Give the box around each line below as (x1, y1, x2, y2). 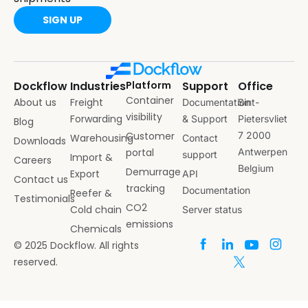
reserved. (14, 255, 58, 269)
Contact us (14, 173, 68, 187)
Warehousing (69, 131, 133, 146)
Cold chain (69, 203, 122, 217)
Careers (14, 153, 52, 168)
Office (238, 78, 274, 95)
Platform (126, 78, 172, 93)
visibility (126, 110, 163, 124)
